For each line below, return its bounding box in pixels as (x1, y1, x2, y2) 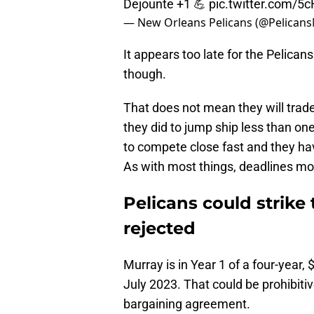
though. (123, 60, 166, 75)
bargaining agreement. (123, 289, 250, 305)
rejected (123, 211, 196, 232)
